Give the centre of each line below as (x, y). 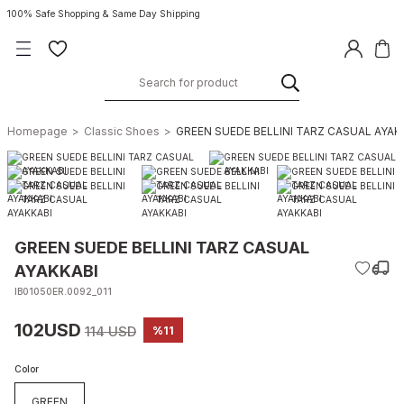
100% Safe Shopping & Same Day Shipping (104, 14)
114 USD (110, 331)
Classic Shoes (122, 131)
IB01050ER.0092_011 (63, 291)
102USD (48, 330)
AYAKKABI (56, 271)
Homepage (37, 131)
